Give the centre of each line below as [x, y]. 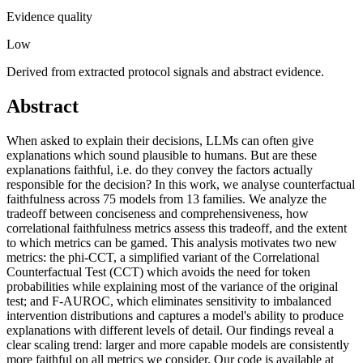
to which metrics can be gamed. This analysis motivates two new [172, 243]
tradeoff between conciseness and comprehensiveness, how [158, 214]
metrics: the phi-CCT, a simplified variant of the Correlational [163, 258]
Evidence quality [49, 17]
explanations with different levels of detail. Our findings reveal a [170, 331]
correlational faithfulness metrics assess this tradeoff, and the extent [177, 228]
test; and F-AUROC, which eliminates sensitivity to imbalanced [169, 301]
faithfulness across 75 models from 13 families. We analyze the [167, 199]
